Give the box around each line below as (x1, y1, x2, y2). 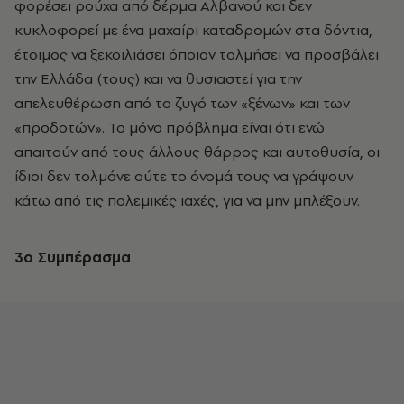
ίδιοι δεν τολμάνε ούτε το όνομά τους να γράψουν (14, 166, 353, 187)
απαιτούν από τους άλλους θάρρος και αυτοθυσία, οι (14, 142, 380, 162)
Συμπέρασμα (37, 247, 131, 268)
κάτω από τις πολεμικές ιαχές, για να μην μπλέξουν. (14, 190, 360, 211)
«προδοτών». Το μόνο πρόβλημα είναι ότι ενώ (14, 117, 325, 138)
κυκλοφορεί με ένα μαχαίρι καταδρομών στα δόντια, (14, 20, 372, 41)
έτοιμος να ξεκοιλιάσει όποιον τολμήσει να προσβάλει (14, 44, 379, 65)
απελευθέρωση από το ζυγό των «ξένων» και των (14, 93, 350, 114)
